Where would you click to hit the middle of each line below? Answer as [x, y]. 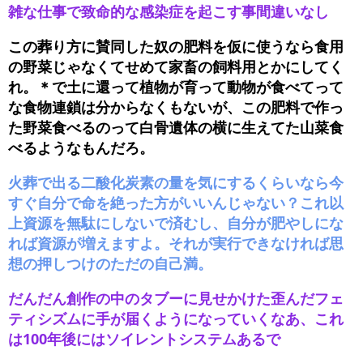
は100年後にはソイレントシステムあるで [144, 339]
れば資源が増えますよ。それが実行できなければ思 [176, 243]
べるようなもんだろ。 [81, 148]
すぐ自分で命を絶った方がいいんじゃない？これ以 [176, 203]
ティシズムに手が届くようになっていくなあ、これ [176, 319]
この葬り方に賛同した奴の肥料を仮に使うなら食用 [176, 47]
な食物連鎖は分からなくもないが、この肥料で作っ [176, 107]
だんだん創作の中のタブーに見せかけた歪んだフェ [176, 299]
